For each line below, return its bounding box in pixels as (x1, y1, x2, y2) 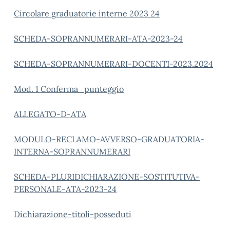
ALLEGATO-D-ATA (14, 109, 86, 119)
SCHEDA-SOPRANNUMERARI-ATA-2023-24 (14, 33, 183, 44)
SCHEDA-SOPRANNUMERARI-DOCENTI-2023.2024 (14, 59, 213, 69)
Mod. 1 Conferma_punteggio (14, 84, 124, 94)
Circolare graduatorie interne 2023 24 (14, 8, 160, 18)
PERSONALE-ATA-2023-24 (14, 184, 117, 194)
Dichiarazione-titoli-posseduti (14, 209, 131, 219)
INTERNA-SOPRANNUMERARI (14, 146, 130, 157)
